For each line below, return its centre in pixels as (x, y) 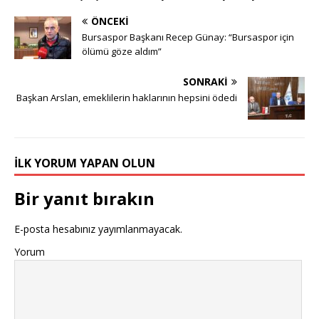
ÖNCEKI (110, 21)
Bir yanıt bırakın (84, 199)
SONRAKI (205, 82)
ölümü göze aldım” (122, 52)
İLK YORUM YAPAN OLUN (85, 163)
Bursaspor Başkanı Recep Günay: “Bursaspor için (188, 37)
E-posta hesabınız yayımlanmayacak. (98, 229)
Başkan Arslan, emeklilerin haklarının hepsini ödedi (127, 98)
